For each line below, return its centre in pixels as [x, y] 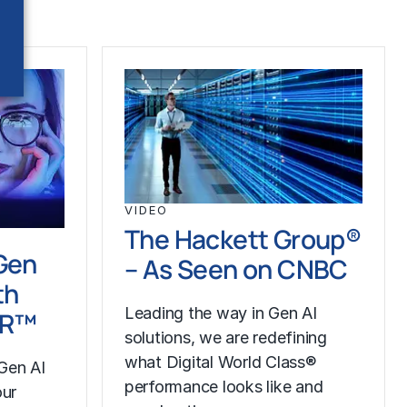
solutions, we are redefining [226, 337]
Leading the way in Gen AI [221, 313]
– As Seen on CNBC [236, 268]
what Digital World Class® [221, 362]
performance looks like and [224, 386]
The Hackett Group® [243, 238]
